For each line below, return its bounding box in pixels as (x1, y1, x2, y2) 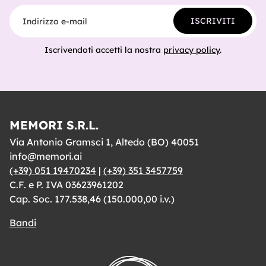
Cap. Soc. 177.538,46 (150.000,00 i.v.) (9, 193, 175, 205)
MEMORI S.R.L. (9, 118, 99, 133)
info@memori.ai (9, 150, 82, 163)
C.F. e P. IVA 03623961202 (9, 179, 123, 191)
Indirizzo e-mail (9, 3, 74, 14)
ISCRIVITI (191, 15, 235, 27)
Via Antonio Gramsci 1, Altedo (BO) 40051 (9, 136, 199, 148)
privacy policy (163, 45, 220, 56)
